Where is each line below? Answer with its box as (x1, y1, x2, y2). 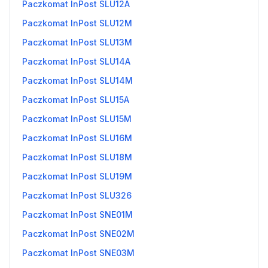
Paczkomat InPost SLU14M (22, 75, 133, 86)
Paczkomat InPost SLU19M (22, 171, 132, 181)
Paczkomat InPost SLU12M (22, 18, 132, 28)
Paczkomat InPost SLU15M (22, 114, 132, 124)
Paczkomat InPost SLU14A (22, 56, 130, 66)
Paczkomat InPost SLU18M (22, 152, 132, 162)
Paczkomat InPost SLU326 (22, 190, 132, 200)
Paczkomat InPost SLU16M (22, 133, 132, 143)
